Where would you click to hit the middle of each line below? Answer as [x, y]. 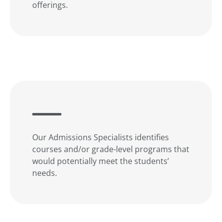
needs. [45, 173]
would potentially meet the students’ [101, 161]
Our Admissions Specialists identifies [101, 137]
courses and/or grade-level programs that [111, 149]
